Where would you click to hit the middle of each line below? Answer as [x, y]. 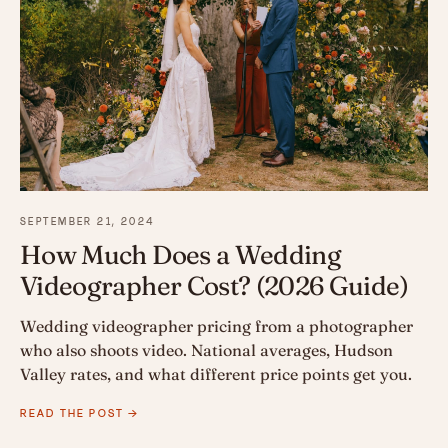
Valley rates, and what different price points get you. [216, 374]
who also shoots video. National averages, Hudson [206, 350]
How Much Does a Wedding [181, 255]
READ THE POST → [80, 413]
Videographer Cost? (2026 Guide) [214, 286]
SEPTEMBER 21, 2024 [87, 222]
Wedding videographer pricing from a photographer [216, 326]
